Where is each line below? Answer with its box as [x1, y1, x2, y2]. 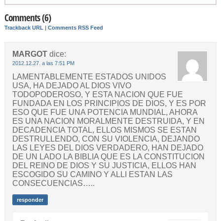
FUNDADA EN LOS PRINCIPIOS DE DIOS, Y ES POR [12, 99, 206, 108]
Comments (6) [4, 11, 51, 24]
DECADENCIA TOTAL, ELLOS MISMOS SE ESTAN [12, 125, 197, 134]
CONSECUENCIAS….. [12, 179, 95, 187]
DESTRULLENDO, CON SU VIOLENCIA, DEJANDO [12, 134, 200, 143]
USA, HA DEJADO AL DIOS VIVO [12, 81, 131, 90]
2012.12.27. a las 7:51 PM [12, 60, 74, 66]
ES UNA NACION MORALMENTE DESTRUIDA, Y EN [12, 116, 205, 125]
